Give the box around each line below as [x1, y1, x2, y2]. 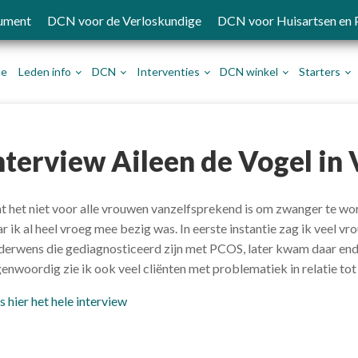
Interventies [136, 64, 200, 78]
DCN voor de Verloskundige [46, 12, 201, 28]
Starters [299, 64, 341, 78]
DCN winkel [220, 64, 279, 78]
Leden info [18, 64, 71, 78]
